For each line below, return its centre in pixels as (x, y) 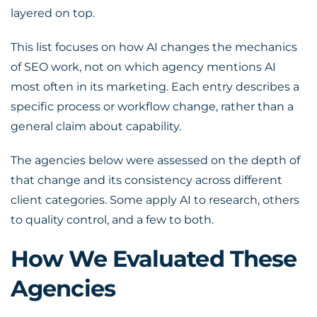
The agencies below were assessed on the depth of (155, 160)
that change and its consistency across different (146, 180)
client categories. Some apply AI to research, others (155, 200)
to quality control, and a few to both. (112, 220)
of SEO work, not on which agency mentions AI (143, 67)
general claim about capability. (96, 126)
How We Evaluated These (154, 259)
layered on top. (53, 13)
